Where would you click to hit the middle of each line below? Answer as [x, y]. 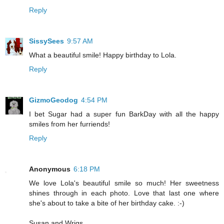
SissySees [46, 41]
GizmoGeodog [53, 100]
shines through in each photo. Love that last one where [124, 193]
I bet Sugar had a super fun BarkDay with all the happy [124, 114]
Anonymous [50, 169]
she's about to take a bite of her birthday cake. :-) [107, 203]
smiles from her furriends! [69, 124]
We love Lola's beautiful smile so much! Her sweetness [124, 183]
